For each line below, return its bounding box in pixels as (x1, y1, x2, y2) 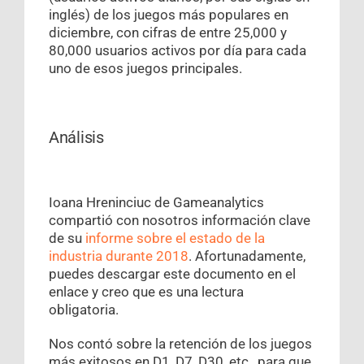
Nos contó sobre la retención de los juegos (49, 336, 312, 353)
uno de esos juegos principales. (49, 60, 242, 77)
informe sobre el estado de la (85, 230, 265, 247)
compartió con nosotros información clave (49, 212, 310, 229)
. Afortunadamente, (188, 248, 305, 265)
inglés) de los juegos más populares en (49, 6, 288, 24)
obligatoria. (49, 301, 119, 318)
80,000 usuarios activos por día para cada (49, 42, 306, 59)
